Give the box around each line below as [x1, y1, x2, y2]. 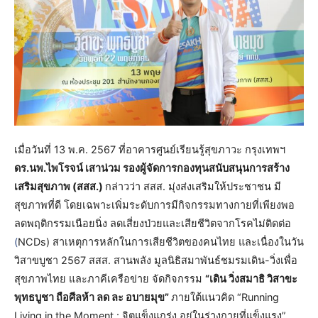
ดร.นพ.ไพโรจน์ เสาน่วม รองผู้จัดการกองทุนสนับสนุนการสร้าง [14, 161, 290, 175]
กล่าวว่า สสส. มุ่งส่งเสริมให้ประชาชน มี [105, 180, 281, 193]
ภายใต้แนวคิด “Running [171, 290, 279, 304]
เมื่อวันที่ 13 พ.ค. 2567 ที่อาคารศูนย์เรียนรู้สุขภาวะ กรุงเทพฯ [14, 143, 285, 156]
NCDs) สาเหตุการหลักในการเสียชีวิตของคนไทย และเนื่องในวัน [18, 235, 304, 248]
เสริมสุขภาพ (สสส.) [14, 180, 105, 193]
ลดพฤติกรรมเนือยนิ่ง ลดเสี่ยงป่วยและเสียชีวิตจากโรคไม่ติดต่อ [14, 216, 291, 230]
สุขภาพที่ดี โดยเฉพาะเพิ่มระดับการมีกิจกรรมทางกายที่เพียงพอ [14, 198, 295, 212]
